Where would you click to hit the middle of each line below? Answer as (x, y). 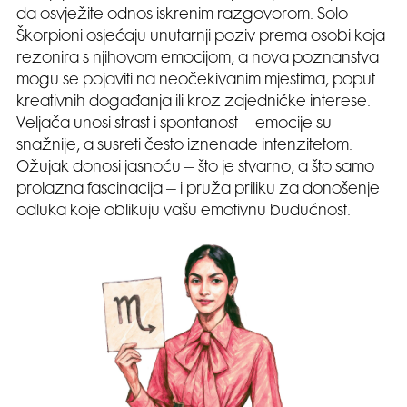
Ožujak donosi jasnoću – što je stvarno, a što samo (195, 168)
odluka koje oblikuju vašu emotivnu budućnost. (184, 211)
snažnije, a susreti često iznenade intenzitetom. (184, 146)
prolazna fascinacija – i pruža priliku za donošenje (198, 189)
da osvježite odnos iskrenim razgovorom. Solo (182, 15)
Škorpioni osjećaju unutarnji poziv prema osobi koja (201, 37)
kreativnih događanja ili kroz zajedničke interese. (194, 102)
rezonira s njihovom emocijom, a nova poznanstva (198, 59)
